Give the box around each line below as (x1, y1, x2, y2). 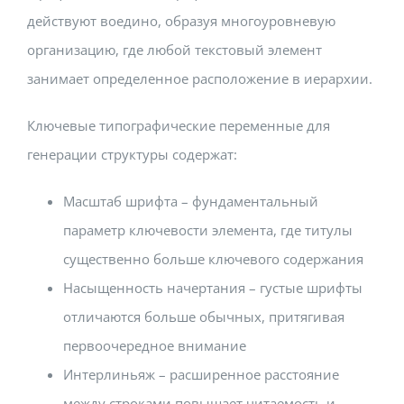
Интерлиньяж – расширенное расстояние (63, 364, 339, 383)
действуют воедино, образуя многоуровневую (27, 11, 335, 30)
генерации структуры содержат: (27, 144, 237, 163)
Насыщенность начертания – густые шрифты (63, 278, 363, 297)
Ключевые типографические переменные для (27, 115, 330, 134)
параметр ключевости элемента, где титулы (63, 220, 353, 239)
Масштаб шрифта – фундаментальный (63, 191, 318, 210)
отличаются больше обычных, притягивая (63, 307, 344, 326)
